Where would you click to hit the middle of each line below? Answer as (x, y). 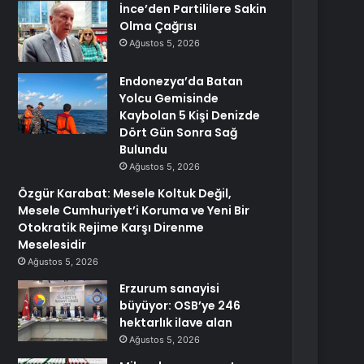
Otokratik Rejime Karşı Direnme (111, 227)
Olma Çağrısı (158, 26)
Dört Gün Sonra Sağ (179, 132)
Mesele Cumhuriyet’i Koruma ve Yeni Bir (134, 210)
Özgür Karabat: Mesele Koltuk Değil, (125, 193)
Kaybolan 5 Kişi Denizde (190, 115)
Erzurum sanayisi (170, 288)
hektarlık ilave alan (176, 323)
